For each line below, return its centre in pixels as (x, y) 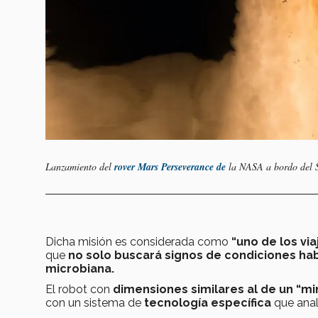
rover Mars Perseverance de (170, 167)
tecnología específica (208, 303)
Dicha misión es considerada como (138, 242)
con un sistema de (95, 303)
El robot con (79, 290)
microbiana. (80, 269)
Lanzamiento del (80, 167)
